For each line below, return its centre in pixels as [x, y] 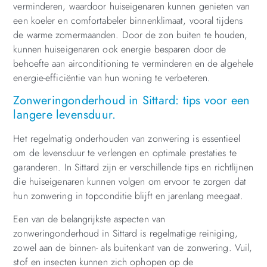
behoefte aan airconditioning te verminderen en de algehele [133, 64]
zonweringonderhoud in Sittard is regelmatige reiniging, [125, 233]
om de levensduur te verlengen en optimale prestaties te [125, 153]
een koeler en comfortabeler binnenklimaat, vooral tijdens [128, 21]
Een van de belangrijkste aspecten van [89, 219]
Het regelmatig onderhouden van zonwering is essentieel [127, 139]
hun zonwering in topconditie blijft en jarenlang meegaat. [128, 196]
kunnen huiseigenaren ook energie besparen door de [120, 49]
